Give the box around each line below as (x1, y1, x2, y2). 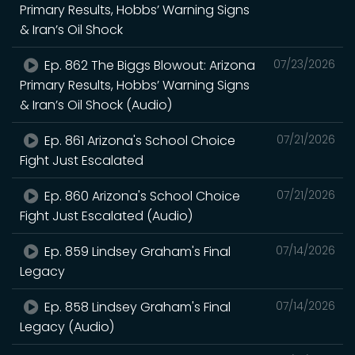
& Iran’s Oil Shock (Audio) (20, 96, 172, 114)
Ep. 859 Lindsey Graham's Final (41, 242, 231, 261)
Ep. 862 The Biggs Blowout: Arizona (41, 56, 256, 74)
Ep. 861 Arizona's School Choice (41, 132, 236, 150)
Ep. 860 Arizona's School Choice (41, 187, 241, 205)
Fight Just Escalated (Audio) (20, 207, 193, 225)
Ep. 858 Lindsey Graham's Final (41, 298, 231, 316)
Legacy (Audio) (20, 318, 114, 336)
